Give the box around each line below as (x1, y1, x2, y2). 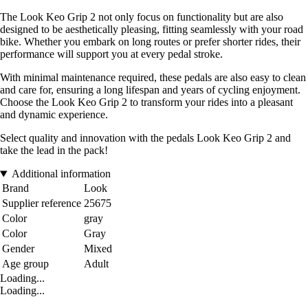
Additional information (11, 168, 111, 180)
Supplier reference (2, 197, 81, 210)
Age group (2, 258, 49, 270)
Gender (2, 243, 34, 255)
